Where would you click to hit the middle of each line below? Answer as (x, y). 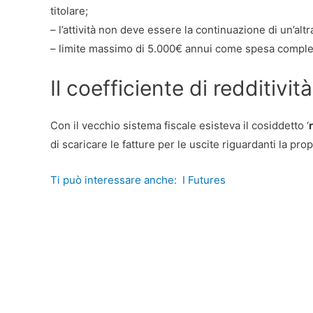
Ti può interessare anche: (114, 180)
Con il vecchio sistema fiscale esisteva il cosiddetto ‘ (180, 125)
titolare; (69, 10)
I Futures (204, 180)
